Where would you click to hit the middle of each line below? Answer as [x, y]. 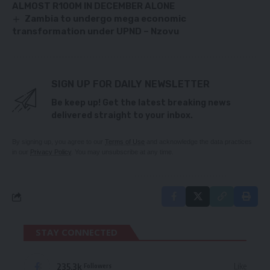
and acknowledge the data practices [198, 142]
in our [21, 152]
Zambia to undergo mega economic [106, 19]
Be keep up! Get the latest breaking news [141, 103]
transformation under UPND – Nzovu [96, 32]
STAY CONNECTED [77, 232]
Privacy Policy [51, 152]
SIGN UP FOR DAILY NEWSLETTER [130, 84]
